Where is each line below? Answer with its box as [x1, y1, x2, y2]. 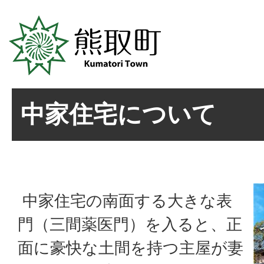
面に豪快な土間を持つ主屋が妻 [18, 239, 243, 257]
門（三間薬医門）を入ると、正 [18, 215, 242, 233]
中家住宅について [21, 101, 216, 128]
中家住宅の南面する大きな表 [18, 192, 232, 210]
